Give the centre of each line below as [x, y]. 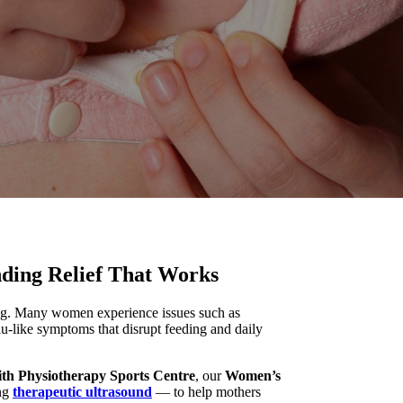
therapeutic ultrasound [82, 391]
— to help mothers [206, 391]
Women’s [253, 375]
